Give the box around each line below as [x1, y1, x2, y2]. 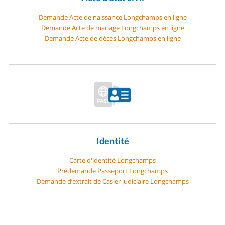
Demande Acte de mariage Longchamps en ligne [41, 23, 184, 32]
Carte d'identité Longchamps [69, 155, 156, 165]
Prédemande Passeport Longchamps [57, 166, 168, 175]
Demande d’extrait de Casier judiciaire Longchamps [36, 176, 189, 186]
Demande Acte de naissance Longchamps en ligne [38, 12, 187, 22]
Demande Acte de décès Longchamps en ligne [44, 33, 181, 43]
